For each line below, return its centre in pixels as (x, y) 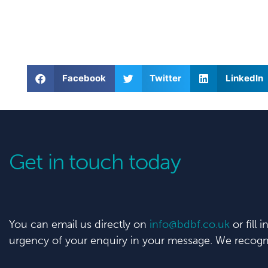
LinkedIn (244, 78)
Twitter (166, 78)
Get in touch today (95, 162)
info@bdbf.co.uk (190, 224)
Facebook (84, 78)
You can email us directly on (79, 224)
